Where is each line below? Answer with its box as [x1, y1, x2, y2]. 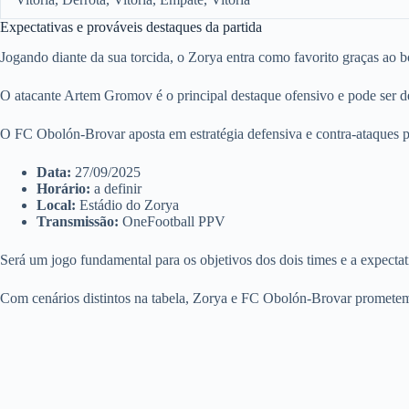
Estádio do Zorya [76, 197, 179, 214]
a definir [90, 181, 142, 197]
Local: [37, 197, 76, 214]
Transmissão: [37, 214, 119, 230]
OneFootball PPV [119, 214, 225, 230]
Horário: [37, 181, 90, 197]
